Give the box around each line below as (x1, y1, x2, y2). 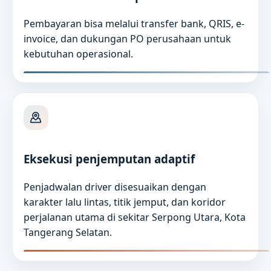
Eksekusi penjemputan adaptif (23, 151, 195, 167)
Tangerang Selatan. (23, 225, 112, 239)
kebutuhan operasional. (23, 47, 133, 60)
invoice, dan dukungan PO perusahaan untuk (23, 31, 231, 45)
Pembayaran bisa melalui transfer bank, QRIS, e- (23, 16, 244, 30)
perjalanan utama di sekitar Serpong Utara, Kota (23, 210, 246, 224)
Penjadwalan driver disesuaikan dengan (23, 180, 206, 194)
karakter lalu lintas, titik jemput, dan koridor (23, 195, 226, 209)
